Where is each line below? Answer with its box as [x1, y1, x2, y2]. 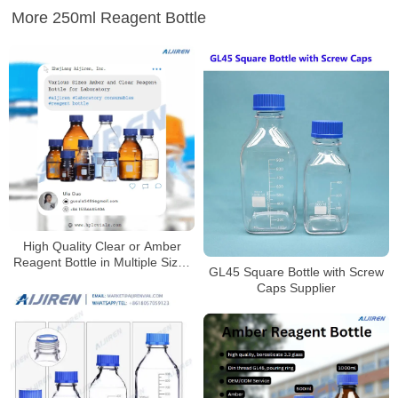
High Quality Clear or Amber [22, 239, 181, 253]
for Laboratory [61, 271, 142, 285]
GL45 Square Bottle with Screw [209, 264, 384, 279]
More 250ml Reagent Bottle [12, 9, 206, 27]
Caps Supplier [257, 280, 336, 295]
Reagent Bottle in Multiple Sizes [12, 255, 191, 269]
